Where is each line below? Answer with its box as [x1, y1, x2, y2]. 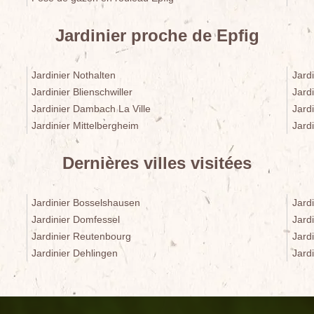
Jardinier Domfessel [32, 214, 121, 226]
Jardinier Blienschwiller [32, 86, 133, 98]
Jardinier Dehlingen [32, 247, 118, 259]
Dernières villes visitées [62, 153, 252, 173]
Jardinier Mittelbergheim [32, 120, 139, 132]
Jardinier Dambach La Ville [32, 103, 151, 115]
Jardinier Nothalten [32, 69, 116, 81]
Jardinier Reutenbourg [32, 231, 132, 243]
